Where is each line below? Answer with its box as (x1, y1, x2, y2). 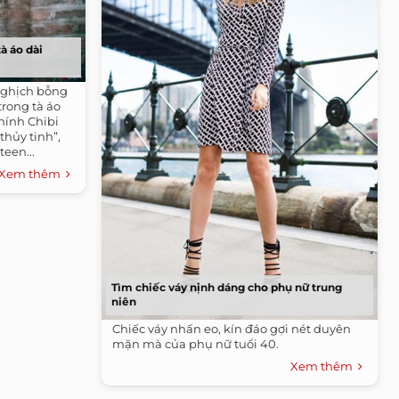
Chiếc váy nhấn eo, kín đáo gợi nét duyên (112, 321, 351, 336)
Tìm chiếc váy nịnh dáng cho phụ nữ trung (111, 280, 342, 294)
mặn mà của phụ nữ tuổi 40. (112, 336, 279, 351)
